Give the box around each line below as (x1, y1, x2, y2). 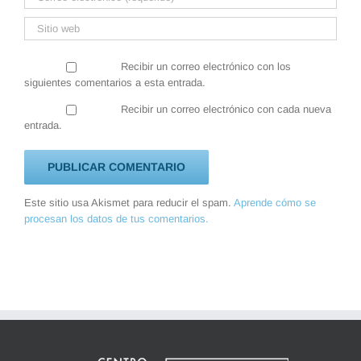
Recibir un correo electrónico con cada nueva (120, 102, 331, 115)
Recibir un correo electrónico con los (120, 60, 291, 73)
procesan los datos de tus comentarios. (24, 212, 209, 225)
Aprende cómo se (234, 196, 316, 209)
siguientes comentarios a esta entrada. (24, 76, 205, 89)
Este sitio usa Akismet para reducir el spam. (24, 196, 234, 209)
